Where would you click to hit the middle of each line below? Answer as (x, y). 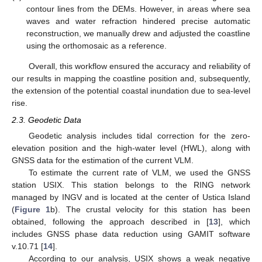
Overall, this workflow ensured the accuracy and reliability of (139, 66)
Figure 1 (33, 209)
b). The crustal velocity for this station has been (151, 209)
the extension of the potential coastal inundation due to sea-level (131, 91)
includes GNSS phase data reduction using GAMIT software (131, 234)
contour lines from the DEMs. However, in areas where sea (138, 9)
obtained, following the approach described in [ (110, 221)
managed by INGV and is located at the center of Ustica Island (131, 197)
